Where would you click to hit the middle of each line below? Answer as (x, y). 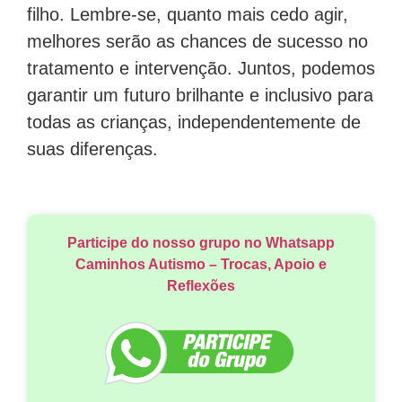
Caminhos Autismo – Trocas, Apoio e (201, 265)
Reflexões (201, 286)
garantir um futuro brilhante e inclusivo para (200, 95)
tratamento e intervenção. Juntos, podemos (201, 68)
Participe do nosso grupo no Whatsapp (201, 243)
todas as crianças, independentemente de (194, 122)
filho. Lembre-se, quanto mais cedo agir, (188, 14)
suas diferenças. (92, 149)
